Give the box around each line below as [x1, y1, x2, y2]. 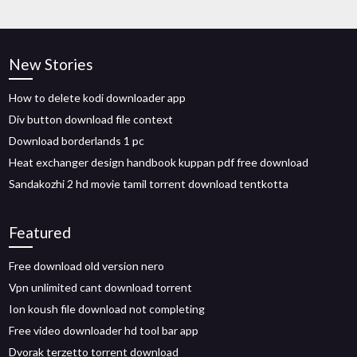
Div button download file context [9, 112, 174, 126]
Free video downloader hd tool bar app [9, 324, 199, 337]
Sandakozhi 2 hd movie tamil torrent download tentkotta [9, 177, 289, 190]
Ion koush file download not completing [9, 302, 206, 316]
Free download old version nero [9, 259, 165, 273]
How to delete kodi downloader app [9, 91, 186, 104]
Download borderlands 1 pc [9, 134, 145, 147]
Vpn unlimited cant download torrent [9, 280, 193, 294]
